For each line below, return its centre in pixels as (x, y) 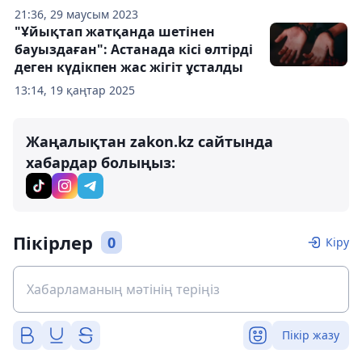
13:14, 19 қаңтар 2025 (75, 90)
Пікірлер (53, 242)
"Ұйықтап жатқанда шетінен (115, 32)
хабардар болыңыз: (101, 162)
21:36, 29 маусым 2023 (76, 14)
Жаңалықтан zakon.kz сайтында (149, 141)
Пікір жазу (311, 335)
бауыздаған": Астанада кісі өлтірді (134, 49)
